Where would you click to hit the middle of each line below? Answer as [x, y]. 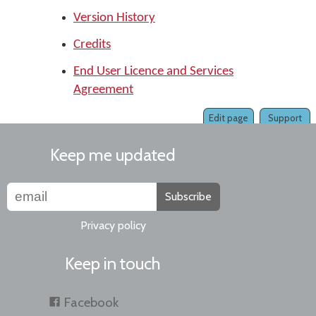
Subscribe [188, 196]
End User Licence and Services [153, 72]
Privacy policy [113, 225]
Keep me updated [113, 155]
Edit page [229, 118]
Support [285, 118]
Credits [92, 45]
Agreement [103, 90]
